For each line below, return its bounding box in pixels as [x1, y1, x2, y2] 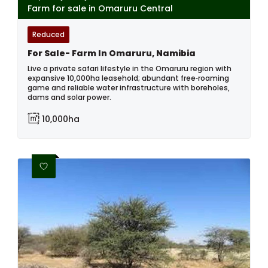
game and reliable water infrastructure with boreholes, [28, 82, 230, 93]
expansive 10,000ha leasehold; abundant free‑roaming [28, 72, 229, 83]
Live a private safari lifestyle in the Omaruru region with [28, 63, 232, 74]
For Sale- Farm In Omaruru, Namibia [28, 47, 196, 59]
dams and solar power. [28, 92, 111, 102]
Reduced [32, 29, 65, 39]
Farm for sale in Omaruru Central [28, 2, 173, 14]
